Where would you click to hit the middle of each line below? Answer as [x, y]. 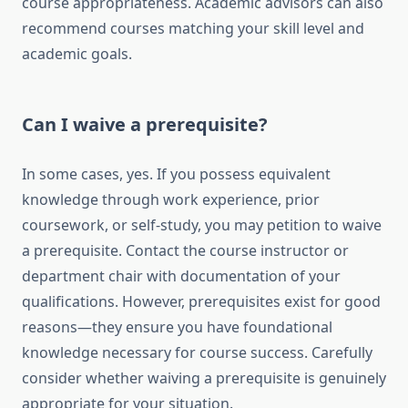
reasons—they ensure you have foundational [177, 327]
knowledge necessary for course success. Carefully [197, 353]
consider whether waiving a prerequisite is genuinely [204, 378]
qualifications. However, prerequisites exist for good [201, 302]
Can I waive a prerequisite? [145, 125]
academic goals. [77, 54]
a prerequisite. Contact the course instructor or [185, 251]
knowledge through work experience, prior [171, 200]
